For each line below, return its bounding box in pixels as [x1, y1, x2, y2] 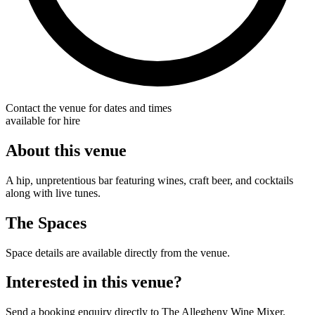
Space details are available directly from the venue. [6, 246, 230, 259]
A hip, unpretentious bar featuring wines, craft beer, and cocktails [6, 174, 293, 186]
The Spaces [6, 213, 86, 232]
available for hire [6, 114, 80, 127]
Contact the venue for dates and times [6, 101, 172, 114]
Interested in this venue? [6, 273, 182, 292]
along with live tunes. [6, 186, 101, 199]
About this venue [6, 141, 127, 160]
